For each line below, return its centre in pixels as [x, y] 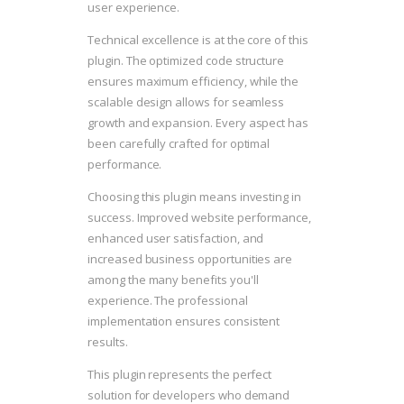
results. [108, 342]
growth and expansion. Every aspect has [198, 123]
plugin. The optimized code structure [186, 61]
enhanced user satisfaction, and [176, 239]
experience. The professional [168, 301]
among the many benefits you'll [173, 280]
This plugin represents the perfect [180, 375]
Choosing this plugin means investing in [195, 197]
